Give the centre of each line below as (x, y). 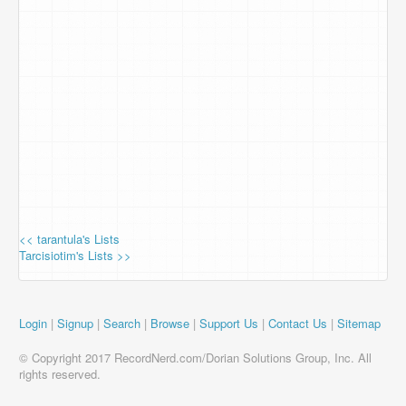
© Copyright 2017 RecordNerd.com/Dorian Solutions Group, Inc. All (195, 358)
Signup (75, 323)
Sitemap (359, 323)
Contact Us (298, 323)
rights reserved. (60, 374)
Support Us (229, 323)
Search (122, 323)
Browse (170, 323)
